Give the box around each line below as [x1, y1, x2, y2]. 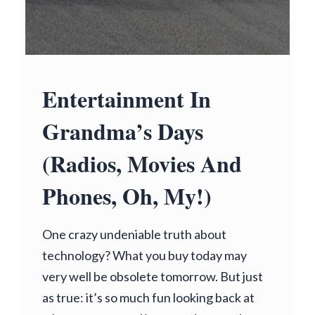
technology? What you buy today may [42, 247, 247, 263]
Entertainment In [42, 82, 211, 115]
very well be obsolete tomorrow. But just [42, 269, 263, 284]
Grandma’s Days [42, 115, 203, 148]
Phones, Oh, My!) [42, 179, 212, 212]
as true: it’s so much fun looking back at [42, 290, 255, 305]
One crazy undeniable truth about [42, 226, 226, 242]
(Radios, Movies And [42, 147, 242, 180]
